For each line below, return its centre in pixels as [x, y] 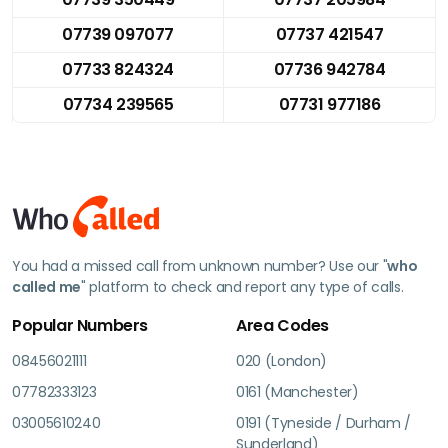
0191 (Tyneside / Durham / [323, 422]
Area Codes [282, 325]
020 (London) [282, 360]
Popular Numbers [80, 325]
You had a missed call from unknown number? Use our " [200, 265]
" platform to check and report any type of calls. [242, 286]
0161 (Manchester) [297, 391]
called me [47, 286]
